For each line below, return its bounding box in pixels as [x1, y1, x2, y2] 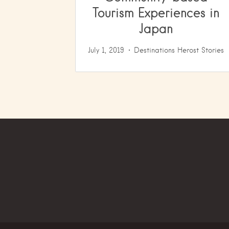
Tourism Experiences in [92, 4, 219, 20]
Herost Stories [177, 45, 224, 54]
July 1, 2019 [87, 45, 124, 54]
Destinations [133, 45, 175, 54]
